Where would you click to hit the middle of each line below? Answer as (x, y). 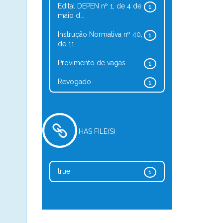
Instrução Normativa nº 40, (100, 34)
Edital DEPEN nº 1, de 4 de (99, 6)
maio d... (71, 15)
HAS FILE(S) (97, 131)
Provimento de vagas (91, 63)
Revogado (74, 82)
